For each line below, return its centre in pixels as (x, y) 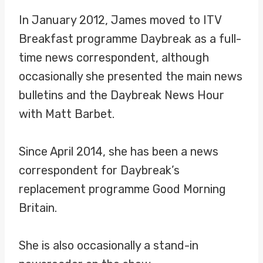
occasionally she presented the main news (131, 76)
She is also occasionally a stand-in (109, 245)
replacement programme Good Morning (122, 189)
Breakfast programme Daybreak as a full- (130, 39)
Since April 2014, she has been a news (119, 151)
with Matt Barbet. (67, 114)
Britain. (38, 208)
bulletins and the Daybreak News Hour (122, 95)
